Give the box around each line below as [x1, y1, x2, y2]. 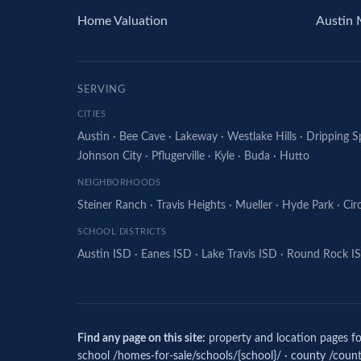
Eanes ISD [141, 249, 192, 260]
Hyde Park [282, 200, 334, 211]
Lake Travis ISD [201, 249, 277, 260]
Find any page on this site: [77, 333, 205, 344]
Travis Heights [156, 200, 226, 211]
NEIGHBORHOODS [77, 178, 161, 187]
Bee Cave [119, 131, 165, 143]
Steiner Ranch [77, 200, 147, 211]
